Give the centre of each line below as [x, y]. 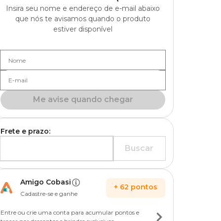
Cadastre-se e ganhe [49, 194]
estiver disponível [83, 29]
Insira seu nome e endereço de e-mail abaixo [83, 8]
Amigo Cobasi [46, 182]
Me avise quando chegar [83, 99]
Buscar [139, 148]
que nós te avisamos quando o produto [83, 19]
